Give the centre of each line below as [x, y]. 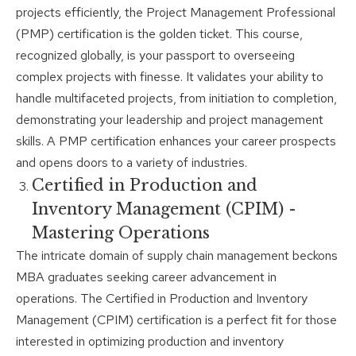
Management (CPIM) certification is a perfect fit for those [176, 320]
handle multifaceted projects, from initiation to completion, [176, 99]
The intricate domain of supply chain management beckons [177, 256]
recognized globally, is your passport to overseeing [155, 56]
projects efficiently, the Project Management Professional [176, 13]
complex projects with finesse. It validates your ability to [170, 77]
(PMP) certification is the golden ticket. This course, [159, 34]
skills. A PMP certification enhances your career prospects [176, 141]
